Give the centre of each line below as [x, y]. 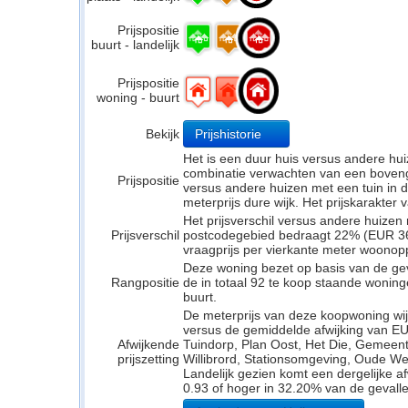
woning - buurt [138, 97]
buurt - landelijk [135, 45]
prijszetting [148, 359]
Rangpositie [145, 282]
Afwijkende [148, 344]
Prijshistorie [230, 134]
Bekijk [163, 134]
